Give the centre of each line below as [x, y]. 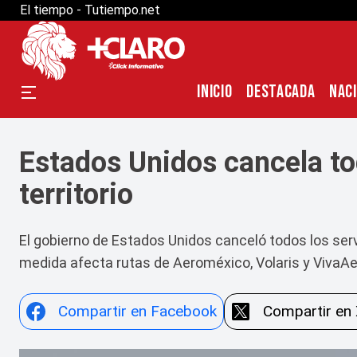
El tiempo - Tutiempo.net [90, 10]
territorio [76, 194]
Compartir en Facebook [137, 311]
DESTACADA [281, 92]
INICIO [215, 92]
